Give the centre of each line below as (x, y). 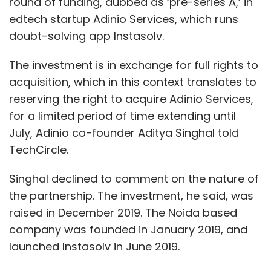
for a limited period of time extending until (122, 116)
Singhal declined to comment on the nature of (134, 178)
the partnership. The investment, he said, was (131, 195)
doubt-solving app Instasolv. (87, 36)
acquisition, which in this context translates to (133, 82)
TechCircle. (39, 149)
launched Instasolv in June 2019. (94, 246)
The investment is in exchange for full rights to (134, 65)
